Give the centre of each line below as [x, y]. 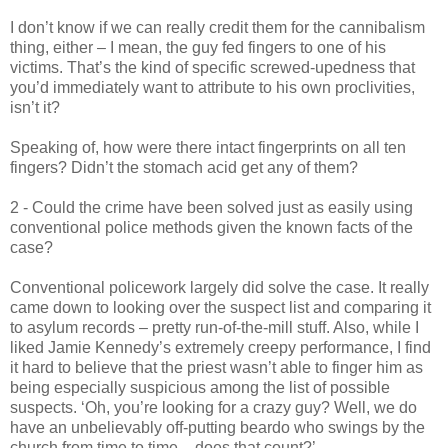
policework [147, 287]
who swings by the [357, 427]
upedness [350, 67]
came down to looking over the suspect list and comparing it [220, 307]
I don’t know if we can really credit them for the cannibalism [217, 27]
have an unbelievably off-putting [125, 427]
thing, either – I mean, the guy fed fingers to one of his [198, 47]
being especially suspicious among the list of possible [200, 387]
